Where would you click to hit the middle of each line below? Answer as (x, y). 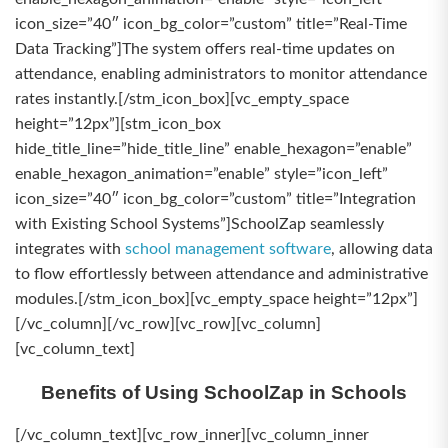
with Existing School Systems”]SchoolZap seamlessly (199, 224)
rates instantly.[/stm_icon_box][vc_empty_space (182, 99)
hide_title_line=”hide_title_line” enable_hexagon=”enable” (213, 149)
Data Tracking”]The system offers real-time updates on (205, 49)
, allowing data (382, 249)
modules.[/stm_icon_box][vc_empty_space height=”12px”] (216, 299)
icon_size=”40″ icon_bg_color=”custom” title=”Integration (215, 199)
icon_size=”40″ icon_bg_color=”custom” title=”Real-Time (211, 24)
